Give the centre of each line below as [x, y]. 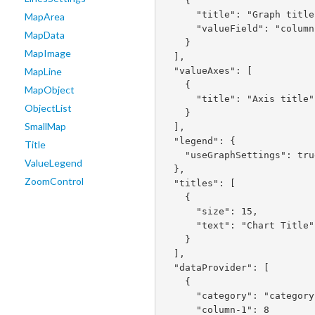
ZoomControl [54, 181]
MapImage [48, 53]
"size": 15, [179, 211]
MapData [45, 35]
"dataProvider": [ [168, 267]
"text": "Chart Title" [179, 225]
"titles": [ [168, 183]
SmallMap [45, 126]
